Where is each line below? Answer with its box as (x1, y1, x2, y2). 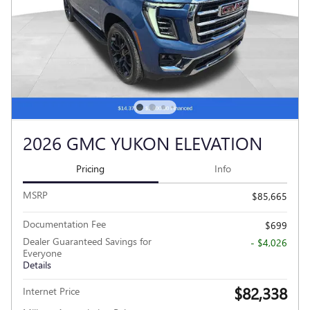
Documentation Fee (23, 217, 106, 231)
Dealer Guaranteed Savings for (23, 235, 152, 248)
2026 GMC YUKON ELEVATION (23, 129, 262, 155)
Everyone (23, 246, 62, 260)
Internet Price (23, 284, 80, 298)
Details (23, 258, 51, 272)
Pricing (76, 161, 105, 175)
